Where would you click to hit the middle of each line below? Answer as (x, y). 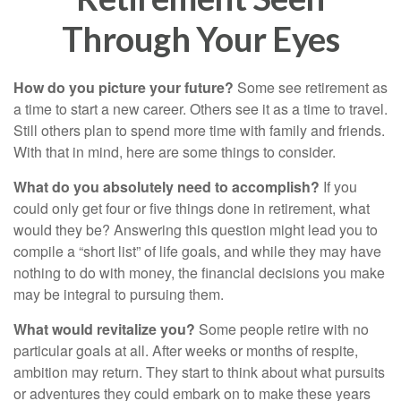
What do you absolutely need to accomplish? (166, 187)
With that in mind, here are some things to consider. (175, 152)
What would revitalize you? (104, 329)
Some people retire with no (282, 329)
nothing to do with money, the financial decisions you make (199, 273)
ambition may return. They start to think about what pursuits (199, 372)
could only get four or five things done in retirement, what (192, 208)
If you (338, 187)
